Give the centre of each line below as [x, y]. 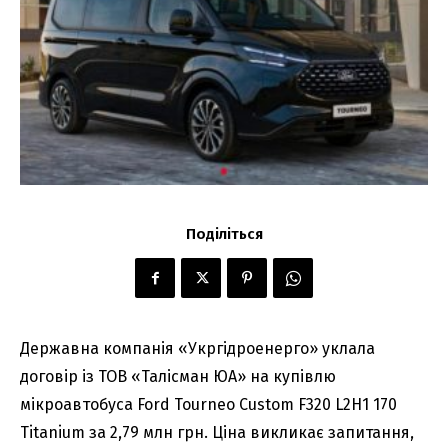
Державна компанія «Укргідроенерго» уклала [197, 349]
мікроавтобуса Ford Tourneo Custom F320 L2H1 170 [208, 405]
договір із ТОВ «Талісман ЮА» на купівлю [178, 377]
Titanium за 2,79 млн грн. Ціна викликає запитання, [217, 433]
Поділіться [224, 234]
